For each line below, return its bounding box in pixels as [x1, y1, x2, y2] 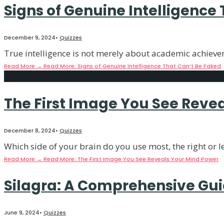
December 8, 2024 [4, 126, 55, 135]
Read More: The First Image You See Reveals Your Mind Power [43, 155, 218, 163]
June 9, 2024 [4, 208, 39, 216]
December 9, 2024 [4, 33, 55, 41]
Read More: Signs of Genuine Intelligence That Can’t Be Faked [43, 62, 221, 70]
